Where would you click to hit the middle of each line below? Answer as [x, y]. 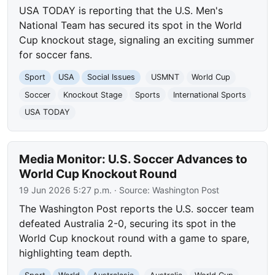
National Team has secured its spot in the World [131, 25]
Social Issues [111, 77]
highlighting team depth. [76, 253]
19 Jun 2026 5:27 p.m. [66, 190]
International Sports [209, 95]
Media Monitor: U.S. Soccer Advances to [134, 159]
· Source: [132, 190]
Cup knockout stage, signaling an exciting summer [137, 40]
